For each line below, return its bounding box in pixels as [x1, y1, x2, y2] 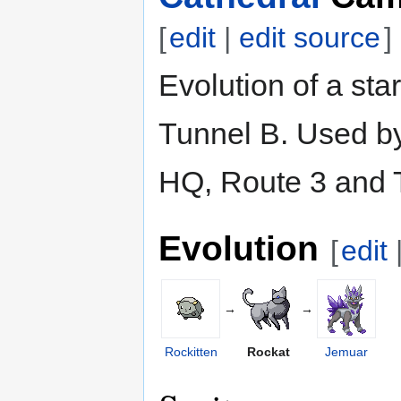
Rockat [247, 344, 290, 359]
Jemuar [325, 344, 368, 359]
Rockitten [164, 344, 218, 359]
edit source [239, 21, 381, 55]
